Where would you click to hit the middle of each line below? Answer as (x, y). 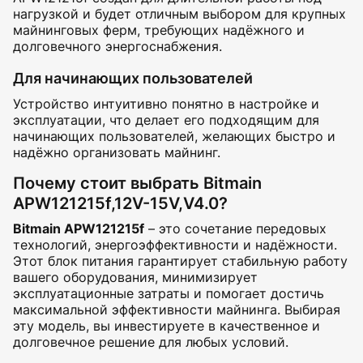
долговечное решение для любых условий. (151, 342)
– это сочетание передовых (235, 228)
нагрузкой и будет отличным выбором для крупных (179, 14)
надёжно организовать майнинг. (117, 152)
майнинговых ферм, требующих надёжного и (159, 30)
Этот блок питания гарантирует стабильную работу (180, 261)
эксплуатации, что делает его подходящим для (166, 120)
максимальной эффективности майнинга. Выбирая (177, 310)
